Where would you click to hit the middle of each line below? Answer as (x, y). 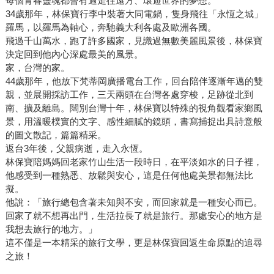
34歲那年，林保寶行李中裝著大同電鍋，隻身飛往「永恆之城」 (134, 14)
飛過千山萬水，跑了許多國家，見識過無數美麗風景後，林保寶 (134, 41)
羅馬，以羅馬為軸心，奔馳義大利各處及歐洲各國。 (111, 28)
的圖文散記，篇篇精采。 (56, 135)
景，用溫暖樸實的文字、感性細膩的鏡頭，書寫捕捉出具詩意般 (134, 122)
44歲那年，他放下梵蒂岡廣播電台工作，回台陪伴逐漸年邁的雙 (134, 81)
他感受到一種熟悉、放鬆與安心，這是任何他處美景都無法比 (129, 176)
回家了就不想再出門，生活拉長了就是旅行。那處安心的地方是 (134, 216)
